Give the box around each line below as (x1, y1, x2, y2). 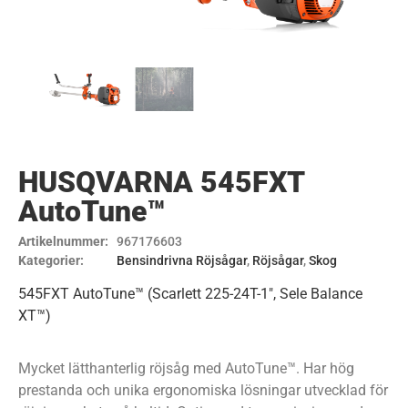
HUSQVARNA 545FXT (18, 164, 304, 199)
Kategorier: (18, 252, 84, 268)
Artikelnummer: (18, 233, 108, 249)
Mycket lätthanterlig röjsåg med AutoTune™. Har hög (18, 360, 354, 378)
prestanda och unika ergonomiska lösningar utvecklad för (18, 382, 388, 400)
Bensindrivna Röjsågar (117, 252, 247, 268)
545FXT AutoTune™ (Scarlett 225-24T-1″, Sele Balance (18, 285, 362, 303)
